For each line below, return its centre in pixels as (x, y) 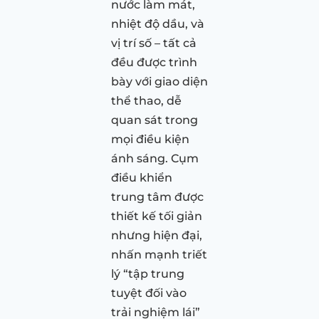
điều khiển (142, 177)
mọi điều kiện (150, 139)
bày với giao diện (159, 81)
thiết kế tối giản (157, 216)
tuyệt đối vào (149, 293)
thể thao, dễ (146, 100)
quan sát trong (155, 120)
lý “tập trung (148, 273)
